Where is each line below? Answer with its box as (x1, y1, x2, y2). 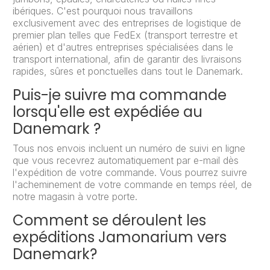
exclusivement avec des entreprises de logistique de (13, 17, 241, 30)
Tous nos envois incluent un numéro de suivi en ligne (13, 142, 245, 155)
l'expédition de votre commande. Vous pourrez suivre (13, 166, 247, 179)
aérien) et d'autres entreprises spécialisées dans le (13, 41, 233, 54)
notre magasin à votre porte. (13, 190, 137, 203)
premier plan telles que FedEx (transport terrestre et (13, 29, 237, 42)
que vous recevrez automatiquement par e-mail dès (13, 154, 239, 167)
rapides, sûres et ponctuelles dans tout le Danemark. (13, 65, 243, 78)
